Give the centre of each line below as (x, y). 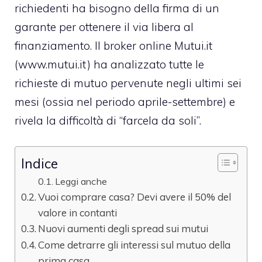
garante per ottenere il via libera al (104, 27)
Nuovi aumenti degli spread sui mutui (123, 229)
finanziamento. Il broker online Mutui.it (113, 45)
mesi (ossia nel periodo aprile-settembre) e (125, 101)
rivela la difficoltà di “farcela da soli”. (108, 120)
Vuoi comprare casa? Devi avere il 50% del (135, 197)
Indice (39, 164)
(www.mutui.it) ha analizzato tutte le (109, 64)
